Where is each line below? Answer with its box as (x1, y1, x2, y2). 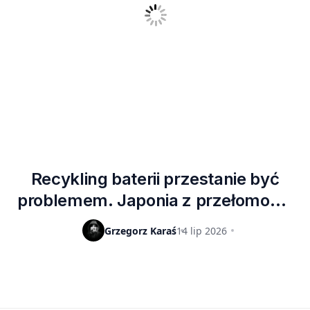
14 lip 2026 (176, 224, 228, 237)
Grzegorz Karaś (104, 224, 177, 237)
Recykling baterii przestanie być (30, 169, 280, 190)
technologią (109, 212, 201, 232)
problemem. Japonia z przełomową (17, 190, 293, 211)
